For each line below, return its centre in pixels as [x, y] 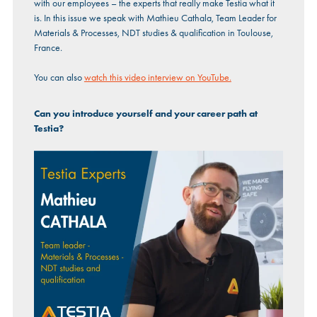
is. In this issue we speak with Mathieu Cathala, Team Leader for [155, 18]
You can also [59, 77]
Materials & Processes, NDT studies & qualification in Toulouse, [153, 33]
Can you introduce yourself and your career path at [145, 114]
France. [48, 48]
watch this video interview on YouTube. [157, 77]
